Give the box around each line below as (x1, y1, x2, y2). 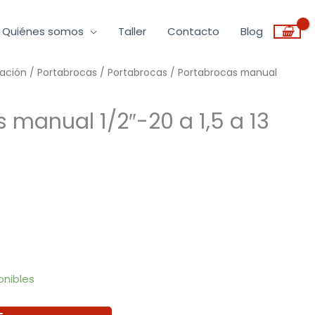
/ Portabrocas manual (167, 66, 278, 79)
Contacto (167, 24, 219, 39)
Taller (118, 24, 146, 39)
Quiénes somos (2, 24, 84, 39)
